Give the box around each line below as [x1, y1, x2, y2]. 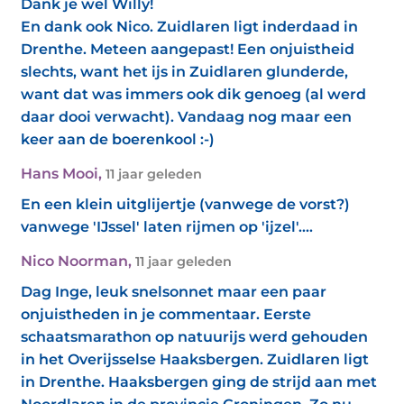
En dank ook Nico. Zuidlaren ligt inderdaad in [21, 18, 358, 35]
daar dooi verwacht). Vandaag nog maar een [21, 108, 352, 125]
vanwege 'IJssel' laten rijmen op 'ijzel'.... [21, 218, 313, 235]
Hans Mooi [21, 165, 98, 182]
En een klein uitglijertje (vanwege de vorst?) [21, 196, 350, 213]
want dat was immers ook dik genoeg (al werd [21, 86, 366, 103]
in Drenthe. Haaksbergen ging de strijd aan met [21, 373, 377, 390]
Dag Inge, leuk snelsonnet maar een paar [21, 283, 326, 300]
